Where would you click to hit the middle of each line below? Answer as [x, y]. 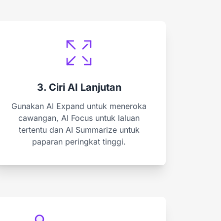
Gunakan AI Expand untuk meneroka [79, 106]
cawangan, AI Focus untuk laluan [79, 118]
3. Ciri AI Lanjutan [79, 87]
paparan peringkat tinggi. [79, 141]
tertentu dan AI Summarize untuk [79, 129]
